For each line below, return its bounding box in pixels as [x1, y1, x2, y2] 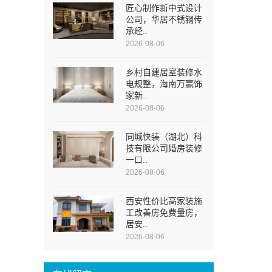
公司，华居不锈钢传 [126, 15, 202, 24]
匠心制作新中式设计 [126, 3, 202, 13]
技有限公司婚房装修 [126, 143, 202, 153]
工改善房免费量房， [126, 208, 202, 217]
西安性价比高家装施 [126, 196, 202, 206]
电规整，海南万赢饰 [126, 79, 202, 89]
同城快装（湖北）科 [126, 132, 202, 141]
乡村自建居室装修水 [126, 67, 202, 77]
